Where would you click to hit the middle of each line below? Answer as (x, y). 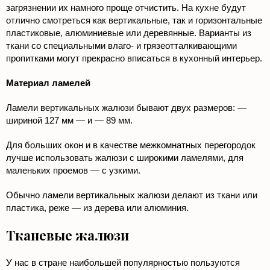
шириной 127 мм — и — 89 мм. (69, 121)
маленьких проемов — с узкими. (73, 171)
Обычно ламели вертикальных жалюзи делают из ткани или (132, 195)
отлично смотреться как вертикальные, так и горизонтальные (134, 20)
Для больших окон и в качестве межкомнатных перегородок (131, 145)
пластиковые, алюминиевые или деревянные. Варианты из (129, 33)
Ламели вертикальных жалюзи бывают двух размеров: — (126, 108)
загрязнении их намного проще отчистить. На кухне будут (126, 8)
